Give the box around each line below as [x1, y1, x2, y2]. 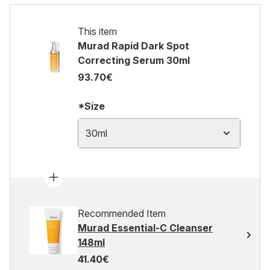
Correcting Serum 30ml [78, 54, 190, 66]
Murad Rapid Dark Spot [78, 40, 189, 52]
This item [78, 25, 117, 37]
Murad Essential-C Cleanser [78, 222, 213, 234]
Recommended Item [78, 207, 166, 219]
